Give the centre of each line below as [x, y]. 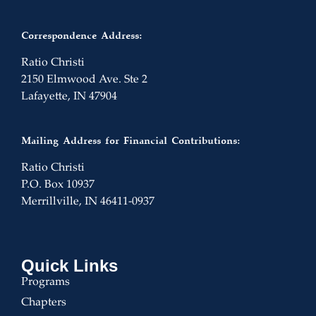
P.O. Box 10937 [58, 186]
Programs [45, 282]
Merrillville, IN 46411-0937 [88, 202]
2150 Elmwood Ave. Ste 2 [84, 80]
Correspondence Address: [81, 37]
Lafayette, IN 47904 [69, 97]
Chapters [44, 303]
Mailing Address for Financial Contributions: [130, 141]
